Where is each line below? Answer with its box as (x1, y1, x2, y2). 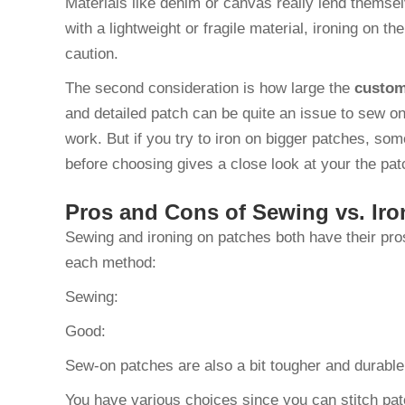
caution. (65, 45, 123, 62)
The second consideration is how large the (65, 80, 354, 97)
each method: (65, 254, 156, 271)
